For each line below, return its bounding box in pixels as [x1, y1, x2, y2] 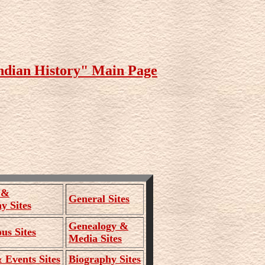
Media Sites [69, 232, 122, 244]
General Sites [69, 192, 130, 205]
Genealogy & [69, 219, 128, 232]
